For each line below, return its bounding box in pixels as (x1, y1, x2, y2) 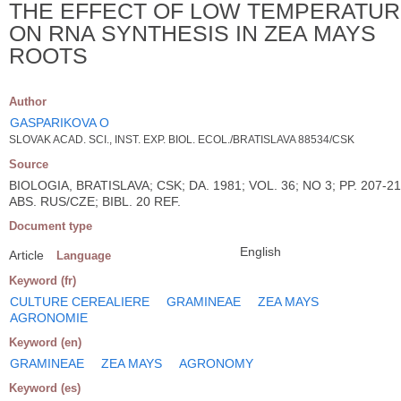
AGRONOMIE (10, 310, 88, 325)
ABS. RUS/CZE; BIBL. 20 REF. (9, 193, 181, 209)
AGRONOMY (179, 355, 253, 371)
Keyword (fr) (9, 273, 76, 287)
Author (9, 94, 47, 108)
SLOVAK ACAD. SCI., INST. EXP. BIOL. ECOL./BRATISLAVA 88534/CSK (9, 132, 354, 146)
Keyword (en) (9, 335, 81, 349)
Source (9, 157, 48, 171)
